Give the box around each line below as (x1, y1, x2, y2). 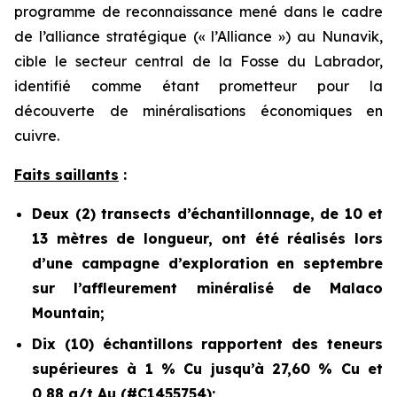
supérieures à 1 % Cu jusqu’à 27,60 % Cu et (32, 359, 383, 378)
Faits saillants (14, 166, 119, 183)
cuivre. (14, 127, 59, 144)
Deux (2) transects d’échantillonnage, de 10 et (32, 205, 383, 222)
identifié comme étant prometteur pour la (14, 77, 383, 95)
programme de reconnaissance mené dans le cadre (14, 3, 383, 20)
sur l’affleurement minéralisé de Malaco (32, 279, 383, 297)
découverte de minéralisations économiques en (14, 102, 383, 120)
